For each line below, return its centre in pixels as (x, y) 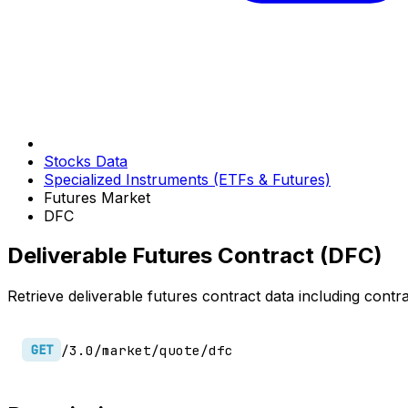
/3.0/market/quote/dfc (148, 350)
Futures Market (97, 197)
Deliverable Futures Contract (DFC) (195, 256)
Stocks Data (86, 161)
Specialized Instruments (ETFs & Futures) (187, 179)
